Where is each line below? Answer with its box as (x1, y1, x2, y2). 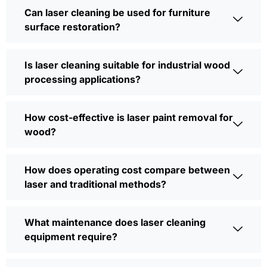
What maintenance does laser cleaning (24, 216, 206, 229)
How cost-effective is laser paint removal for (24, 111, 233, 124)
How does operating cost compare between (24, 164, 230, 176)
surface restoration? (24, 21, 120, 33)
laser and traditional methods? (24, 178, 166, 191)
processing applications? (24, 73, 141, 86)
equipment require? (24, 231, 117, 243)
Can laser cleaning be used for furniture (24, 7, 210, 19)
